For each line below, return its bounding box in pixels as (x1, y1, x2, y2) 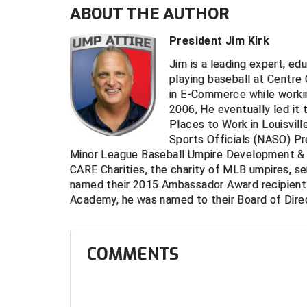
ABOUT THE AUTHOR (70, 4, 230, 23)
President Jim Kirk (169, 34, 270, 47)
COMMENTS (87, 243, 179, 265)
